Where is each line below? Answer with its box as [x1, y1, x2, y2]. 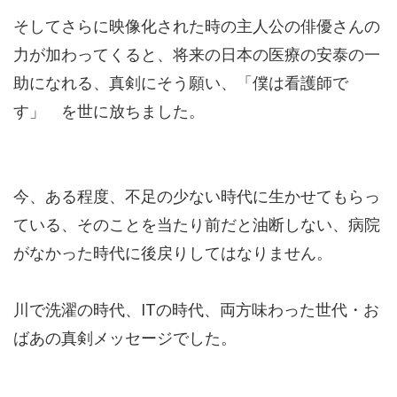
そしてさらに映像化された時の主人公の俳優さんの [13, 17, 380, 36]
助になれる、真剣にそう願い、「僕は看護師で [13, 74, 348, 93]
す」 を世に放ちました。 [13, 102, 205, 121]
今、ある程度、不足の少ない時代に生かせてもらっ [13, 187, 380, 206]
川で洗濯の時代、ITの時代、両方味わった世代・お [13, 300, 379, 320]
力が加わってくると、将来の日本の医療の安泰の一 [13, 45, 380, 65]
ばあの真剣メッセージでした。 [13, 329, 237, 348]
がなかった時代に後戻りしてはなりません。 [13, 244, 332, 263]
